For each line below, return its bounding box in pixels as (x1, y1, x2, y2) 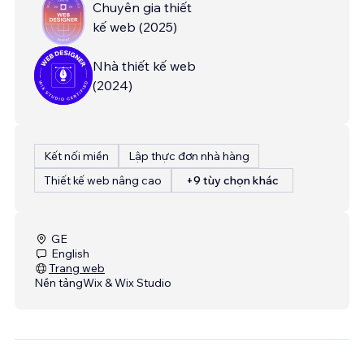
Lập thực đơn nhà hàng (128, 148, 249, 163)
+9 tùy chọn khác (186, 172, 279, 188)
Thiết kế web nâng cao (44, 172, 162, 188)
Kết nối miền (44, 148, 109, 163)
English (51, 245, 89, 261)
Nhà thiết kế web (93, 57, 196, 74)
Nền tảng (34, 275, 83, 290)
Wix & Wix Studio (83, 275, 171, 290)
